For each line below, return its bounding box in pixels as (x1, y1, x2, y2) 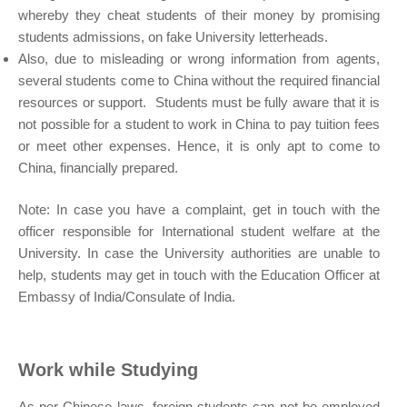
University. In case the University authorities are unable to (18, 245, 380, 262)
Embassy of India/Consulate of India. (18, 289, 235, 305)
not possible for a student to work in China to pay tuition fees (18, 115, 380, 132)
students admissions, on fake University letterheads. (18, 28, 328, 45)
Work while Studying (18, 360, 198, 381)
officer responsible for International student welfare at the (18, 223, 380, 240)
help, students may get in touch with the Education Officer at (18, 267, 380, 283)
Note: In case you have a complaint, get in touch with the (18, 202, 380, 218)
